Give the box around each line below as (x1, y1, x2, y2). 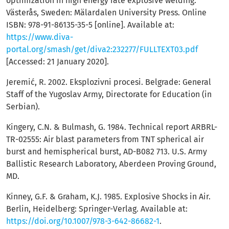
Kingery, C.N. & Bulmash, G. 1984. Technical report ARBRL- (6, 122, 217, 132)
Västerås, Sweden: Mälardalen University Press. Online (6, 8, 207, 17)
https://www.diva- (6, 32, 73, 42)
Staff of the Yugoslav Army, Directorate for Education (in (6, 89, 212, 99)
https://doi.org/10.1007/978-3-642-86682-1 (6, 216, 159, 226)
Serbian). (6, 102, 40, 111)
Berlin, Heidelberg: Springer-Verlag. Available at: (6, 204, 188, 214)
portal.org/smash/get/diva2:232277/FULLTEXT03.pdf (6, 44, 198, 54)
